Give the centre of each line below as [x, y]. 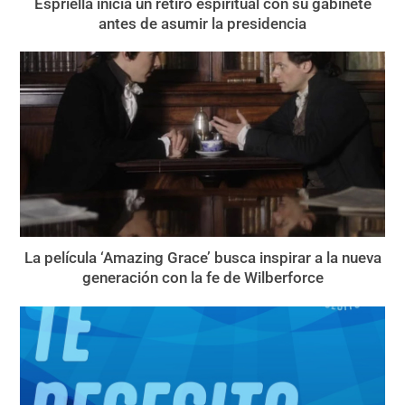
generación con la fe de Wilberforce [202, 278]
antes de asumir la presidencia [202, 23]
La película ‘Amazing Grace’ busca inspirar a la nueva [202, 258]
